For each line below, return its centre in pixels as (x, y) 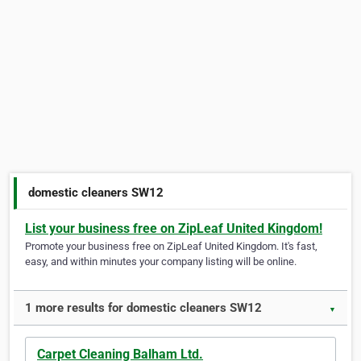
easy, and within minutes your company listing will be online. (161, 262)
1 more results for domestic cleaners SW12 (143, 308)
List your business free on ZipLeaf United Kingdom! (174, 229)
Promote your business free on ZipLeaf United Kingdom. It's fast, (171, 247)
